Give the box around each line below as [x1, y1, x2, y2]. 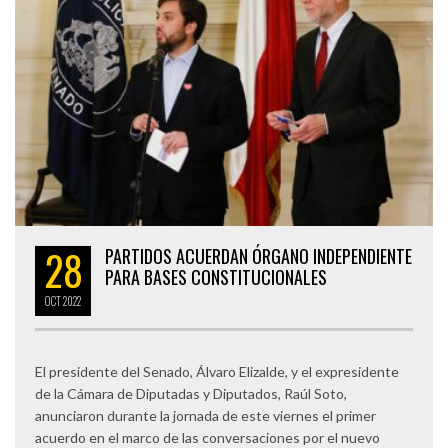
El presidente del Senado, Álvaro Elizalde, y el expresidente [35, 362, 399, 380]
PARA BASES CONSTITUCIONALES [105, 263, 327, 290]
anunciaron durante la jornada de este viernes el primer [35, 406, 376, 424]
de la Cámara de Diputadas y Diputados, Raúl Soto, [35, 384, 347, 402]
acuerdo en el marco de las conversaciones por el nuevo [35, 428, 380, 446]
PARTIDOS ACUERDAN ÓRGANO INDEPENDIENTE [105, 242, 412, 269]
